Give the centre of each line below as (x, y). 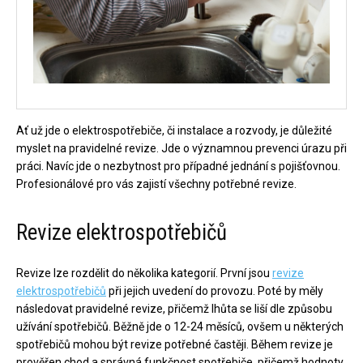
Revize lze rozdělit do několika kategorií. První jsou (144, 273)
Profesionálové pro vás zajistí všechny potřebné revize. (156, 184)
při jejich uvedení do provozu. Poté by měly (215, 291)
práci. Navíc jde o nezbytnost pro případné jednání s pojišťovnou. (178, 166)
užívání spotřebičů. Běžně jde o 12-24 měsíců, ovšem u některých (180, 327)
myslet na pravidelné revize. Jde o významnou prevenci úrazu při (181, 148)
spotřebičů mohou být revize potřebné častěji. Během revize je (175, 344)
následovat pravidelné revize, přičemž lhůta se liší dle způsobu (174, 309)
